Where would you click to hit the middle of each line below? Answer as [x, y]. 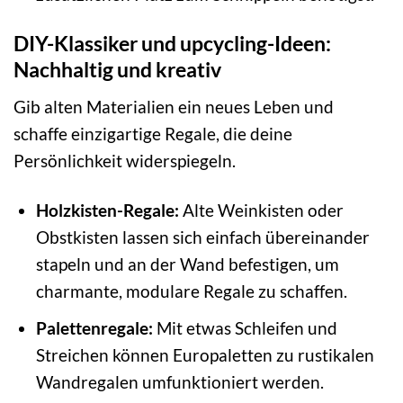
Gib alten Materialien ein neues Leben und [174, 106]
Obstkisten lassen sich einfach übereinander [202, 237]
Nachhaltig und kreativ [117, 70]
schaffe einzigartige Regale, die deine [153, 133]
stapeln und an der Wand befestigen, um [187, 264]
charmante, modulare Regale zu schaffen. [191, 291]
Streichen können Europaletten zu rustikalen [205, 355]
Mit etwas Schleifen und [245, 328]
